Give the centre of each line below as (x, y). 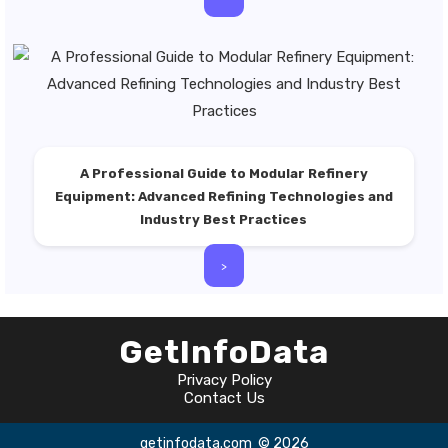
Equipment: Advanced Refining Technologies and (223, 196)
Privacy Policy (224, 380)
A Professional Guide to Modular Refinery (223, 173)
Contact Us (224, 398)
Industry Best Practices (224, 219)
